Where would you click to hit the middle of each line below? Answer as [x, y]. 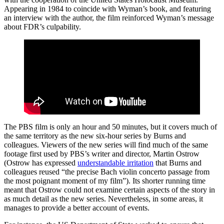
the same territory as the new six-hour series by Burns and [95, 136]
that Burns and [177, 163]
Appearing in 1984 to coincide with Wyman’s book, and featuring [107, 9]
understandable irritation [115, 163]
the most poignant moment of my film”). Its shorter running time [105, 181]
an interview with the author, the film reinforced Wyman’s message [109, 18]
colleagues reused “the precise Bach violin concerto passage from [107, 172]
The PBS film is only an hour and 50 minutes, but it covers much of [110, 127]
